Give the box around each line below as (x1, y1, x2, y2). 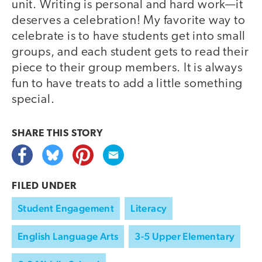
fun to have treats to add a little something (12, 77, 243, 90)
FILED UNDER (12, 181, 77, 191)
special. (12, 93, 55, 106)
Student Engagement (18, 202, 115, 214)
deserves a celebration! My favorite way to (12, 14, 246, 27)
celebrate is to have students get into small (12, 30, 246, 43)
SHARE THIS (12, 128, 71, 139)
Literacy (130, 202, 167, 214)
